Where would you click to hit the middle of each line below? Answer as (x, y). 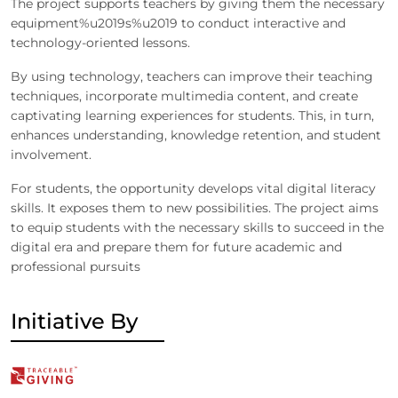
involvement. (53, 154)
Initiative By (74, 321)
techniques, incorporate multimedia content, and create (184, 96)
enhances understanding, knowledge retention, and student (196, 135)
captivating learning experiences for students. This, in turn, (192, 115)
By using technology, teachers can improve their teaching (192, 76)
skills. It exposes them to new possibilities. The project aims (195, 207)
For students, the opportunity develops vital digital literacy (193, 188)
